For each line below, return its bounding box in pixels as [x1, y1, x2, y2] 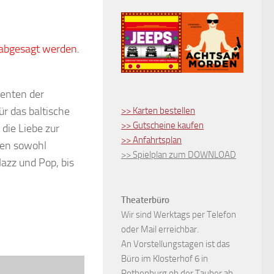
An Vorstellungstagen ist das [121, 238, 230, 250]
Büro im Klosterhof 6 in [121, 253, 208, 264]
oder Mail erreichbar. [121, 223, 199, 235]
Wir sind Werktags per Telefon [121, 209, 236, 220]
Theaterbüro [121, 194, 169, 206]
